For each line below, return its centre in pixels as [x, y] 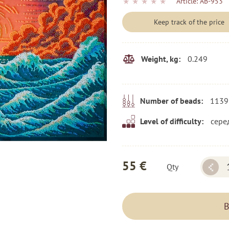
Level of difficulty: [172, 121]
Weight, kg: [161, 59]
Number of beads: [171, 101]
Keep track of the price [189, 22]
